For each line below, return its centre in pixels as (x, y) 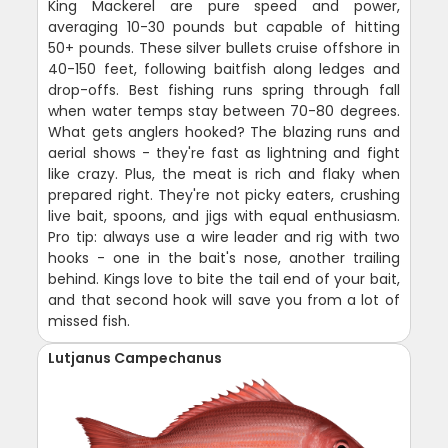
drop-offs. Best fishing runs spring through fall (224, 89)
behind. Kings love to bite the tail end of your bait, (224, 278)
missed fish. (89, 320)
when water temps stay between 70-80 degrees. (224, 110)
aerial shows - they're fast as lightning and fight (224, 152)
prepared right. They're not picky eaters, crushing (224, 194)
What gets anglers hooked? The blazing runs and (224, 131)
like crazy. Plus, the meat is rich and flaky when (224, 173)
